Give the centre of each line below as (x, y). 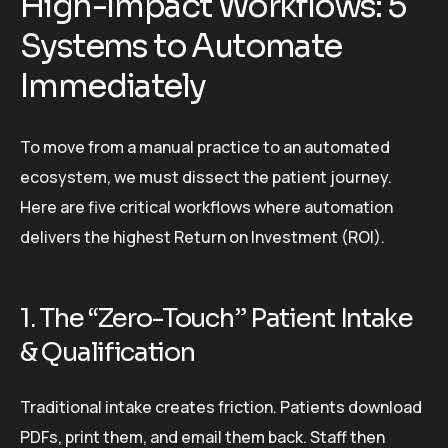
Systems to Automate (181, 45)
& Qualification (107, 353)
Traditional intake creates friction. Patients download (221, 406)
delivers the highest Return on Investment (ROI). (202, 237)
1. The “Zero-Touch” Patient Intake (216, 319)
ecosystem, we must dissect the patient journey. (206, 177)
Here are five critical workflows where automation (206, 207)
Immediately (113, 85)
